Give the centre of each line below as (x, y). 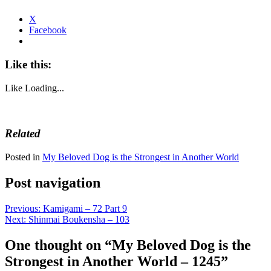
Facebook (48, 30)
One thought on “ (58, 245)
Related (23, 134)
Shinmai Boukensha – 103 (79, 219)
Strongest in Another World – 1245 (113, 261)
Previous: (23, 208)
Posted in (24, 157)
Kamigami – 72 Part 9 (85, 208)
